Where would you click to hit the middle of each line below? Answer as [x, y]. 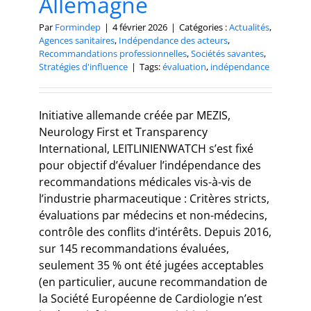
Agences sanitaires [77, 41]
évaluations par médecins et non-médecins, [153, 216]
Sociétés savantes [227, 54]
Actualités [249, 27]
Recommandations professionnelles [113, 54]
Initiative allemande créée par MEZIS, [135, 116]
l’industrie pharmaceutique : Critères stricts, [154, 199]
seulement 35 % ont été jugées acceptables [151, 266]
